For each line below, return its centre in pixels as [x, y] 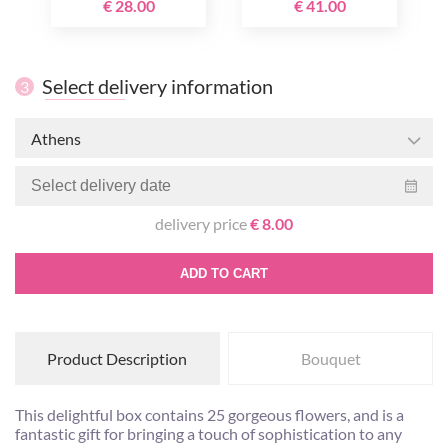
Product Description [117, 358]
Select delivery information [157, 86]
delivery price [202, 223]
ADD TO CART [224, 273]
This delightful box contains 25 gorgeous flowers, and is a [209, 414]
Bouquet [330, 358]
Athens [56, 138]
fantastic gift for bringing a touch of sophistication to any [208, 433]
